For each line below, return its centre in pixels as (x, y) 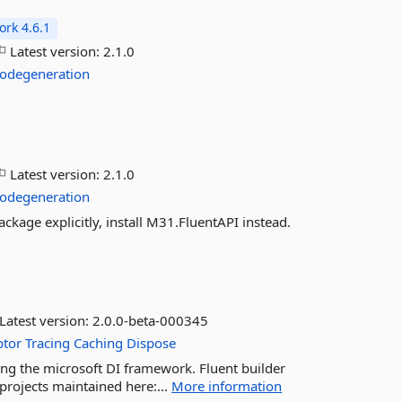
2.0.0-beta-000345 (151, 320)
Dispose (152, 343)
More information (227, 386)
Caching (99, 343)
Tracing (48, 343)
